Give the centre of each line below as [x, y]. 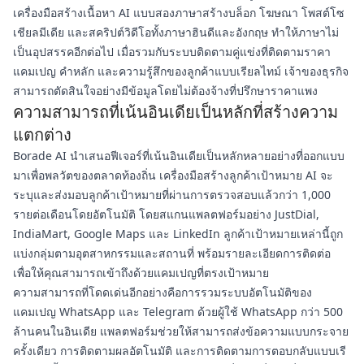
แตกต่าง [42, 134]
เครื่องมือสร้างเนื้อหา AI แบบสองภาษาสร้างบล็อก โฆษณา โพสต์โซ [179, 13]
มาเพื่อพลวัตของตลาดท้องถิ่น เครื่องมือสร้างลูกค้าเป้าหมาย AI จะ [173, 175]
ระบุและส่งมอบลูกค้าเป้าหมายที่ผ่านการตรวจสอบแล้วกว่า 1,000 [172, 195]
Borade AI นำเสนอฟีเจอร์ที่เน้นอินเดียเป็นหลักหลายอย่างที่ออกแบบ [179, 156]
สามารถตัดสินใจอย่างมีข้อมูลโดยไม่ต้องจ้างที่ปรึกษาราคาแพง [165, 91]
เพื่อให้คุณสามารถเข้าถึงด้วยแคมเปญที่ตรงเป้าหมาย [141, 273]
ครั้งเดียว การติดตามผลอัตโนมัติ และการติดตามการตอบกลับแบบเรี [180, 351]
